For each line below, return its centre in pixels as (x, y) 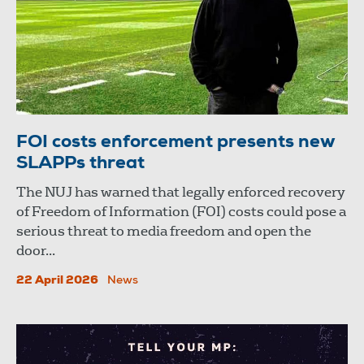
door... (36, 251)
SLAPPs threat (80, 165)
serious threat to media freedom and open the (164, 232)
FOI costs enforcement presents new (176, 143)
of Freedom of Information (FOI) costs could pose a (181, 212)
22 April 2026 (57, 282)
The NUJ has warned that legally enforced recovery (181, 193)
